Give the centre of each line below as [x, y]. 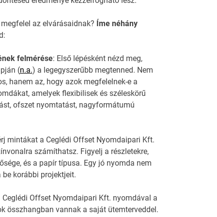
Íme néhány [117, 24]
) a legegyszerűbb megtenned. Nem [93, 70]
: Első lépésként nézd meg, [97, 59]
